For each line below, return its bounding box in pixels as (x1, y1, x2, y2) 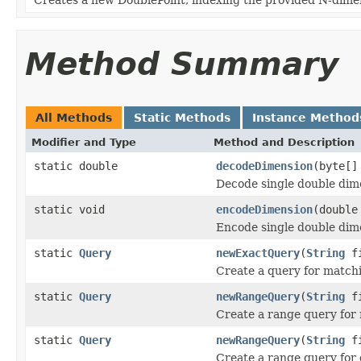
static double (34, 159, 118, 172)
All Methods (35, 110, 112, 124)
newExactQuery (216, 246, 300, 259)
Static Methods (134, 110, 230, 124)
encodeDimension (216, 202, 313, 216)
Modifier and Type (31, 135, 136, 148)
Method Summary (25, 45, 338, 82)
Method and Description (214, 135, 355, 148)
